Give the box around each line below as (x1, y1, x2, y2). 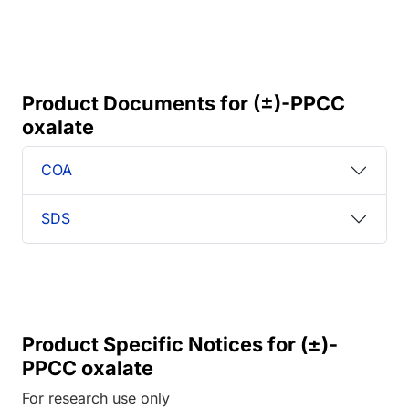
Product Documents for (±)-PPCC (22, 90, 345, 115)
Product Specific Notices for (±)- (22, 331, 338, 356)
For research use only (22, 388, 170, 407)
